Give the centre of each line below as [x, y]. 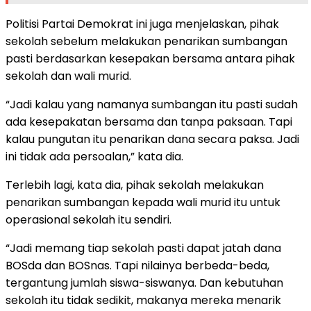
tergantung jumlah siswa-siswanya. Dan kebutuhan [144, 283]
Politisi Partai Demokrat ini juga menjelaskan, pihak [142, 24]
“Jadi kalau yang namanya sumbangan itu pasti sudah [152, 104]
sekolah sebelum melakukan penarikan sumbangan [146, 41]
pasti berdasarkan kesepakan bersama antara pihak [150, 58]
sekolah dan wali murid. [68, 76]
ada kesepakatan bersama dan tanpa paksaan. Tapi [149, 121]
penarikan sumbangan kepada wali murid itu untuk [143, 202]
